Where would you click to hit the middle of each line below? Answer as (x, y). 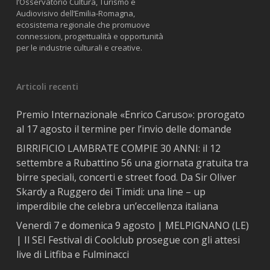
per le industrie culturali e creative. (79, 48)
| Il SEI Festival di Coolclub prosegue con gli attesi (128, 240)
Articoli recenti (47, 87)
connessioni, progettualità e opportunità (89, 36)
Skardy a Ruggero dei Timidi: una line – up (111, 192)
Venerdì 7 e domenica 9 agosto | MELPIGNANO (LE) (132, 226)
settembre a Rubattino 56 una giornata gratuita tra (132, 163)
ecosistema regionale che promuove (83, 25)
